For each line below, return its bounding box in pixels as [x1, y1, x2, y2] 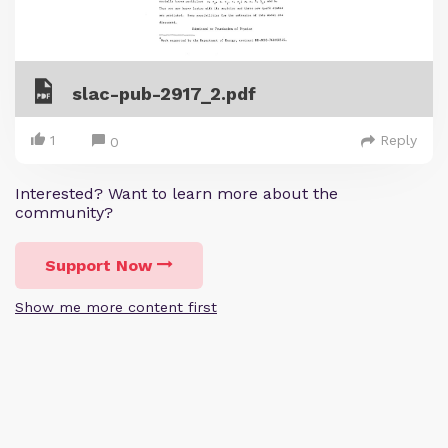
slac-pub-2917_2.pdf [72, 83, 256, 105]
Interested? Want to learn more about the [15, 184, 338, 204]
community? [15, 203, 113, 223]
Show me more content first [15, 299, 217, 316]
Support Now [45, 256, 152, 276]
